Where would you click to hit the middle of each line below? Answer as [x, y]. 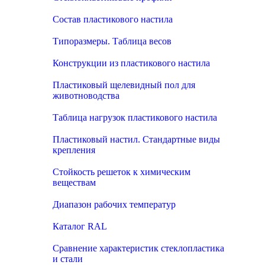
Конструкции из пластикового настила [131, 63]
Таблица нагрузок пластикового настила [135, 117]
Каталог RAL [80, 226]
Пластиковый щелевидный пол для [124, 85]
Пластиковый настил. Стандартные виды [136, 139]
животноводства [86, 96]
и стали [68, 259]
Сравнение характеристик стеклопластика [138, 248]
